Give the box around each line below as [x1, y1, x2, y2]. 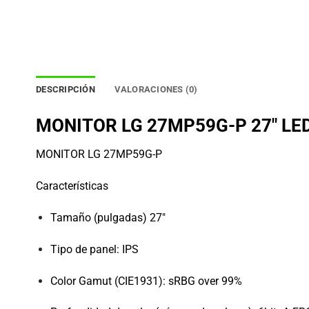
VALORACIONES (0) [114, 83, 198, 94]
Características [36, 179, 108, 193]
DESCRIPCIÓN [36, 83, 95, 94]
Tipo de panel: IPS [50, 242, 139, 256]
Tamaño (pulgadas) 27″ [50, 211, 166, 225]
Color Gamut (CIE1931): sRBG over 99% [50, 274, 242, 288]
